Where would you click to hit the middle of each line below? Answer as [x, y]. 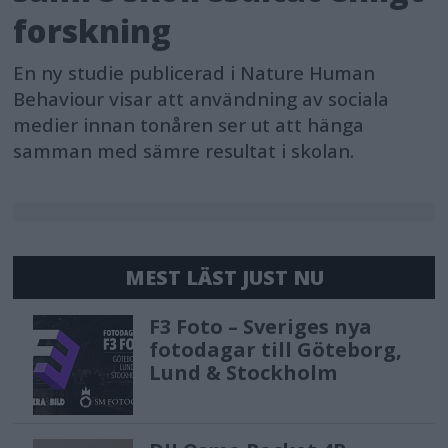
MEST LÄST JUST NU [224, 277]
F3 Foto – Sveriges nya [261, 326]
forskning [92, 31]
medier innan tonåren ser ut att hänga [189, 125]
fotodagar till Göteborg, [276, 349]
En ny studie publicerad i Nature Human [194, 73]
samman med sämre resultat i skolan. [184, 151]
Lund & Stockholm [243, 372]
